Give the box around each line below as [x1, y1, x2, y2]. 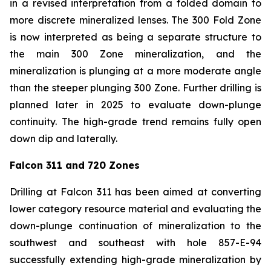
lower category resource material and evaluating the [10, 203, 261, 215]
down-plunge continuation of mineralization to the [10, 220, 261, 232]
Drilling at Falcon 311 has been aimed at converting [10, 186, 261, 198]
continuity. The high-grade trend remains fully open [10, 116, 261, 128]
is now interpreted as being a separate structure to [10, 31, 261, 43]
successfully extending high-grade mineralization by [10, 253, 261, 266]
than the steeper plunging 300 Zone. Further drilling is [10, 82, 261, 94]
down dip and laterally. [10, 132, 117, 145]
